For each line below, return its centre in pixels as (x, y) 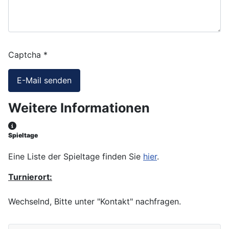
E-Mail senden (44, 81)
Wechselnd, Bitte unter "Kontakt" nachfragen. (95, 201)
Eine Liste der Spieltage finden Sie (76, 156)
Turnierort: (30, 177)
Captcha (25, 54)
